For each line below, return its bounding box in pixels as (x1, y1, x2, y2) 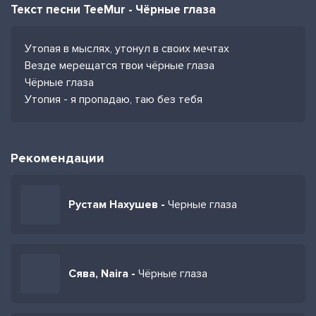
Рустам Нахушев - (68, 197, 168, 212)
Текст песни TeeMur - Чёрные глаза (11, 2, 216, 17)
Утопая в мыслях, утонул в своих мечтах (25, 42, 229, 56)
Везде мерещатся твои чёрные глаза (25, 59, 214, 73)
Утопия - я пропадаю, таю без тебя (25, 92, 202, 107)
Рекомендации (11, 150, 104, 166)
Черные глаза (168, 197, 237, 212)
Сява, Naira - (68, 267, 138, 281)
